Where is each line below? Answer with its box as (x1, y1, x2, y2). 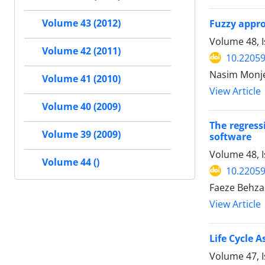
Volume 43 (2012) (42, 17, 121, 30)
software (209, 130, 251, 143)
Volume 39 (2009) (42, 128, 121, 141)
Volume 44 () (42, 156, 99, 169)
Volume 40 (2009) (42, 100, 121, 113)
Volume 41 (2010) (42, 72, 121, 85)
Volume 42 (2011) (42, 44, 121, 57)
